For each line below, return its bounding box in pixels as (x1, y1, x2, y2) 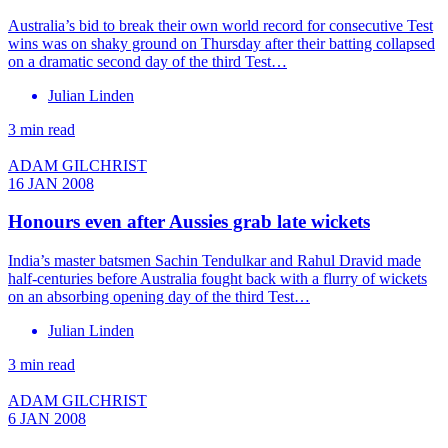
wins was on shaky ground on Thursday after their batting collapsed (8, 34, 435, 52)
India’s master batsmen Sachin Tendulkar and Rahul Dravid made (8, 252, 421, 270)
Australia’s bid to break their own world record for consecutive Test (8, 16, 433, 34)
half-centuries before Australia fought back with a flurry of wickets (8, 270, 427, 288)
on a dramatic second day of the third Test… (8, 52, 287, 70)
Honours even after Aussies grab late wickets (8, 211, 370, 233)
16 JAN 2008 (8, 174, 94, 192)
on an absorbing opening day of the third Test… (8, 288, 310, 306)
